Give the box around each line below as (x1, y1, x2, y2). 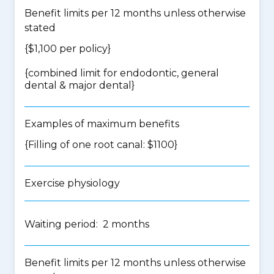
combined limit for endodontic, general (28, 67, 219, 79)
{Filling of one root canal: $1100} (24, 139, 177, 150)
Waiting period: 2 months (24, 218, 149, 230)
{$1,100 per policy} (24, 43, 111, 54)
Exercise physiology (24, 177, 120, 189)
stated (24, 22, 56, 34)
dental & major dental (24, 80, 131, 91)
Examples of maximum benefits (24, 118, 179, 130)
